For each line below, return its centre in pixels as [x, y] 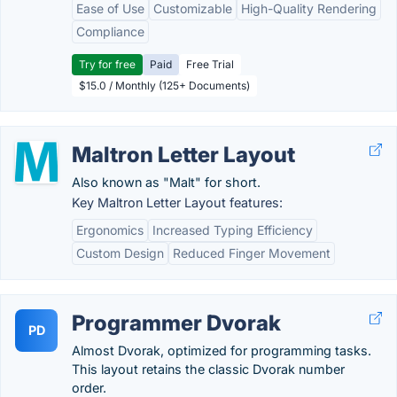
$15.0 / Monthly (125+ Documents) [164, 86]
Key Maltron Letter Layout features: [177, 202]
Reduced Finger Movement [252, 253]
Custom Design [120, 253]
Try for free [107, 64]
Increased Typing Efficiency [233, 230]
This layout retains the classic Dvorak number [208, 369]
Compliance [110, 31]
